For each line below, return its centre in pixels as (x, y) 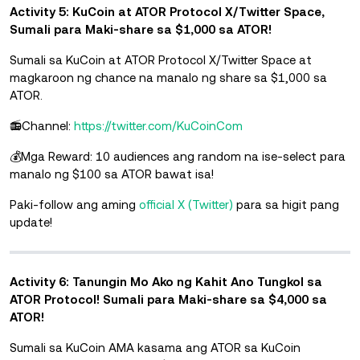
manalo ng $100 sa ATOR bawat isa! (112, 174)
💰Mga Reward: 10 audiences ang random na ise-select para (178, 156)
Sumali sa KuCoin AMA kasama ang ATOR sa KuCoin (155, 347)
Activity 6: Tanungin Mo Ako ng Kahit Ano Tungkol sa (166, 281)
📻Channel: (42, 125)
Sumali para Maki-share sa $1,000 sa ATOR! (141, 29)
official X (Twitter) (186, 204)
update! (31, 222)
